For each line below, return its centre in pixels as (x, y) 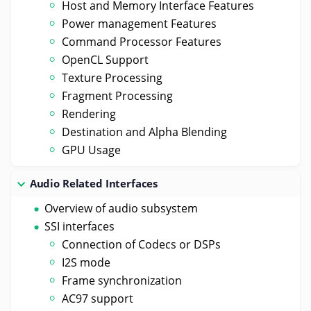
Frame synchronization (122, 280)
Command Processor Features (142, 41)
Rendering (89, 114)
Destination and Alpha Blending (145, 132)
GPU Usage (92, 150)
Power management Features (140, 23)
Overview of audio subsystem (121, 208)
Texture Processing (112, 77)
